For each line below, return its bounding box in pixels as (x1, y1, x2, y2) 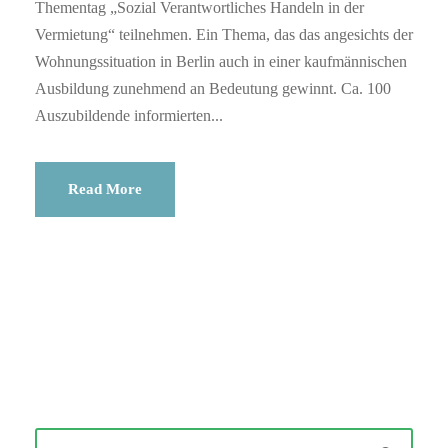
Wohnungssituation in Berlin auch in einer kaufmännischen (35, 52, 407, 70)
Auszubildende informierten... (35, 106, 223, 124)
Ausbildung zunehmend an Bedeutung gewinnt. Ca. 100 (35, 79, 391, 97)
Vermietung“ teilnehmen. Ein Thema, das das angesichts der (35, 25, 413, 43)
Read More (68, 180, 142, 197)
